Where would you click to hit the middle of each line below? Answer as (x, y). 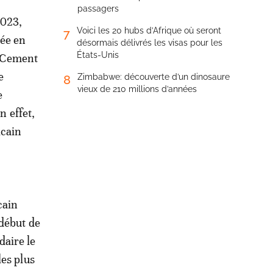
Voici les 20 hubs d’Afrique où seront (149, 30)
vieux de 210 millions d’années (137, 89)
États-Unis (98, 55)
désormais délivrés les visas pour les (150, 43)
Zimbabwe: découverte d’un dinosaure (154, 77)
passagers (98, 9)
